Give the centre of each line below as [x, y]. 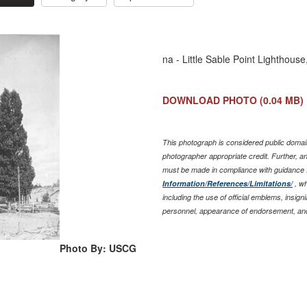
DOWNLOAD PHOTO [210, 100]
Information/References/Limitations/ [228, 184]
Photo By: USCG [98, 248]
